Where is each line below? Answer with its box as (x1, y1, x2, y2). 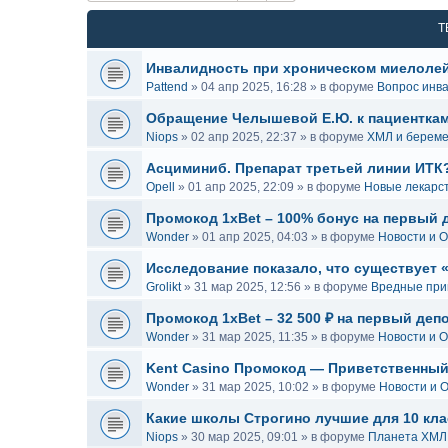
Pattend (146, 80, 188, 94)
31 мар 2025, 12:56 (194, 280, 301, 294)
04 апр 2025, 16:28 (201, 80, 307, 94)
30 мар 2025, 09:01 (191, 430, 298, 444)
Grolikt (146, 280, 181, 294)
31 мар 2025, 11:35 (202, 330, 308, 344)
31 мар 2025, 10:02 (202, 380, 309, 394)
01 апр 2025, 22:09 (188, 180, 294, 194)
